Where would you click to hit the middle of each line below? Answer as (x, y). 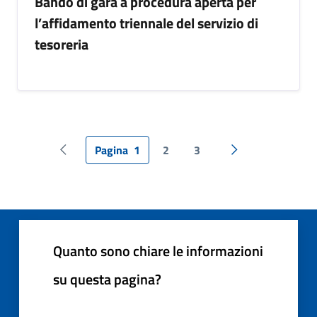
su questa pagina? (107, 279)
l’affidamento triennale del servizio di (146, 23)
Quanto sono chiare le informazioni (158, 251)
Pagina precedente (107, 157)
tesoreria (62, 44)
